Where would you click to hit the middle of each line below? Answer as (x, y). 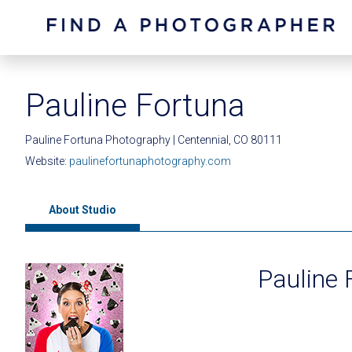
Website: (47, 161)
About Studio (82, 210)
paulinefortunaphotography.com (150, 161)
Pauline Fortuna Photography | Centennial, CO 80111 (154, 140)
